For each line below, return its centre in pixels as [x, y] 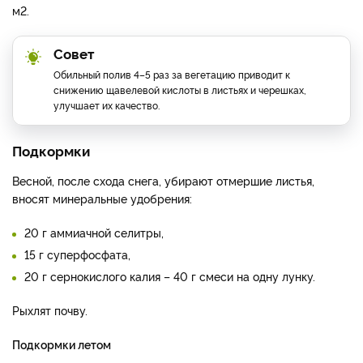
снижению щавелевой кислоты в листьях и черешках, [180, 90]
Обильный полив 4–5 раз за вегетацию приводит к [172, 75]
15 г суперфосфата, [77, 254]
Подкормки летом [62, 344]
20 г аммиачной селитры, [94, 233]
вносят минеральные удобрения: [102, 199]
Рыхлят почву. [50, 310]
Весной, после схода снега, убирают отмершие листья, [163, 181]
